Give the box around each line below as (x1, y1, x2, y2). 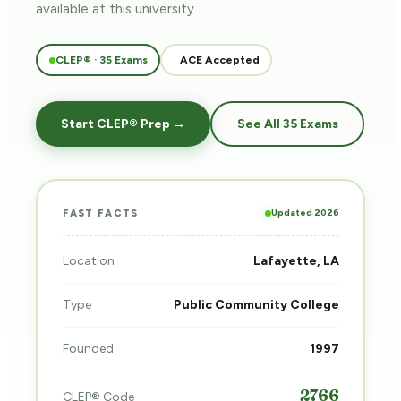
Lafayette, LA (252, 252, 339, 269)
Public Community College (173, 296, 339, 312)
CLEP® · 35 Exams (55, 53, 148, 66)
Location (62, 252, 115, 269)
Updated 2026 (270, 207, 339, 218)
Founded (62, 340, 114, 356)
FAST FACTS (62, 207, 139, 219)
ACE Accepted (179, 53, 260, 66)
